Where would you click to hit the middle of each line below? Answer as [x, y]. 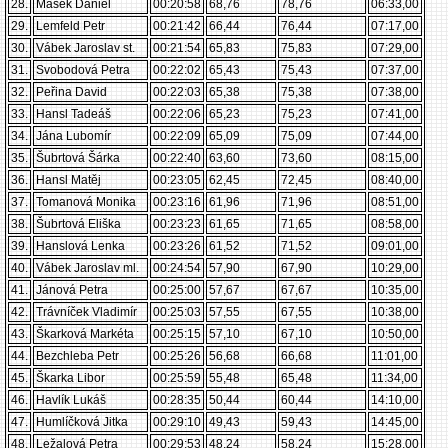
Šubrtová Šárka [78, 158]
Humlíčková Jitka [82, 422]
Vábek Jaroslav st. [85, 48]
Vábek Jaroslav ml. [87, 268]
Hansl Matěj [68, 180]
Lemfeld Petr [70, 26]
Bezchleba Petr [77, 356]
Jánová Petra [72, 290]
